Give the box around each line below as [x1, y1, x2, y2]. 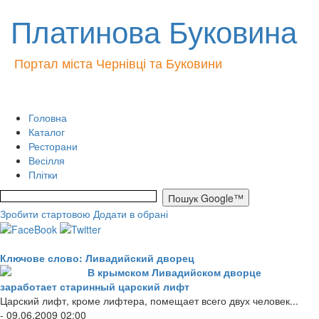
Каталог [28, 125, 65, 139]
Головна [28, 110, 67, 125]
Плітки [28, 167, 58, 182]
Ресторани [28, 139, 78, 153]
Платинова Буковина [11, 9, 297, 52]
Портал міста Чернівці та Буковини [14, 53, 222, 72]
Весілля [28, 153, 65, 167]
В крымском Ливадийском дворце [88, 265, 261, 280]
